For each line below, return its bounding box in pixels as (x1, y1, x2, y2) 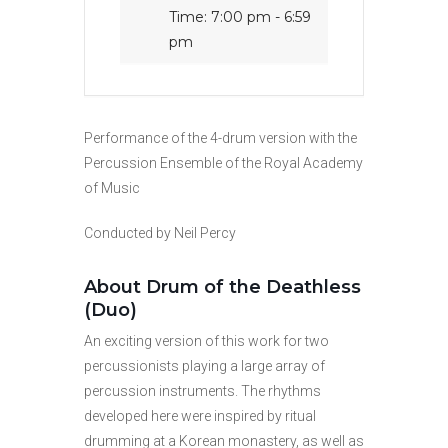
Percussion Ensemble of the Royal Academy (84, 155, 363, 171)
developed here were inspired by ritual (84, 408, 316, 424)
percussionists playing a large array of (84, 358, 325, 374)
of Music (84, 180, 140, 196)
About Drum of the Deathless (84, 276, 361, 298)
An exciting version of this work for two (84, 333, 329, 349)
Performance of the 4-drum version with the (84, 130, 357, 146)
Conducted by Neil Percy (84, 225, 236, 241)
